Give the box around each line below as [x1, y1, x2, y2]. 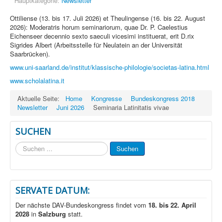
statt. [66, 209, 83, 219]
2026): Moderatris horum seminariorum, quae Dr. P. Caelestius [10, 22, 188, 32]
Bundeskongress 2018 [131, 93, 195, 103]
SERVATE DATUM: [15, 184, 90, 196]
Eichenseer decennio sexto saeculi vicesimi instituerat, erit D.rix [10, 31, 194, 41]
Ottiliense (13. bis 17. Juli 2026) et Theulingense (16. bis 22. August [10, 13, 205, 23]
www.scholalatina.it [10, 75, 64, 85]
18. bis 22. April [148, 200, 196, 210]
